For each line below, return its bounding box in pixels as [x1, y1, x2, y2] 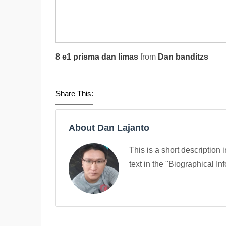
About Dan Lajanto [69, 123, 149, 133]
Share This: [55, 89, 93, 98]
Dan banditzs [158, 52, 208, 61]
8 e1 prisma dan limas [55, 52, 138, 61]
